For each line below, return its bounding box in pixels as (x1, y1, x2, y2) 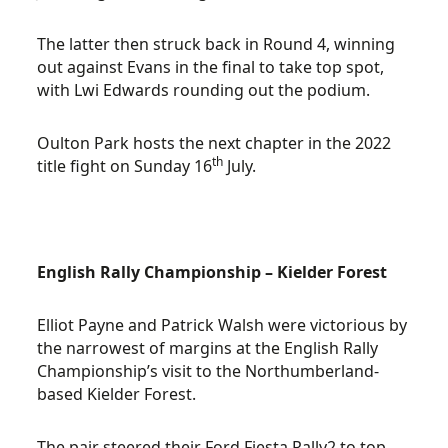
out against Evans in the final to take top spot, (37, 56, 385, 78)
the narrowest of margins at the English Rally (37, 337, 379, 359)
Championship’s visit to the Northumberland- (37, 360, 380, 382)
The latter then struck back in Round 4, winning (37, 33, 396, 55)
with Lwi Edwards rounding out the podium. (37, 79, 371, 101)
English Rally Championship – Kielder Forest (37, 261, 388, 283)
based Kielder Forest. (37, 383, 197, 405)
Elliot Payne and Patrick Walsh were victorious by (37, 314, 408, 336)
